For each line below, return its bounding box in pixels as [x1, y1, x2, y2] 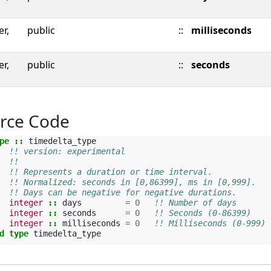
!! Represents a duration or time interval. [9, 167, 212, 177]
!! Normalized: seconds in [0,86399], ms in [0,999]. [9, 177, 256, 187]
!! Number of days [154, 198, 237, 207]
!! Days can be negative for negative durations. [9, 188, 237, 197]
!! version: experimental [9, 146, 125, 156]
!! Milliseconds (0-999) [154, 218, 266, 228]
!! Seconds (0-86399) [154, 208, 251, 218]
